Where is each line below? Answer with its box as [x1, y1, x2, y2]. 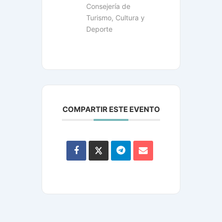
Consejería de [86, 2, 130, 10]
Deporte [86, 25, 112, 33]
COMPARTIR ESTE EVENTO [62, 105, 160, 114]
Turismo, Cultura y [86, 13, 145, 22]
